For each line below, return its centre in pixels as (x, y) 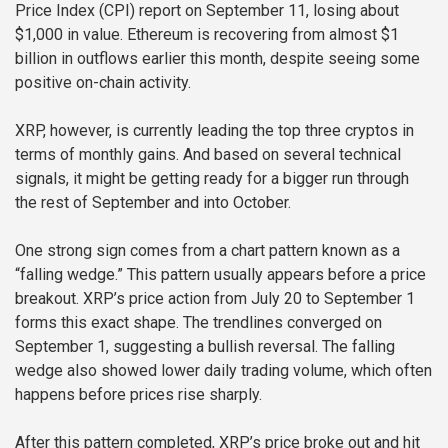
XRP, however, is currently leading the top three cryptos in (214, 131)
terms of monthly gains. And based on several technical (208, 155)
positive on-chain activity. (103, 83)
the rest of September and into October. (153, 203)
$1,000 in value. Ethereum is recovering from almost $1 (207, 35)
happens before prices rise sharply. (138, 395)
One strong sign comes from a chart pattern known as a (207, 251)
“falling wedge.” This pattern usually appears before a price (220, 275)
